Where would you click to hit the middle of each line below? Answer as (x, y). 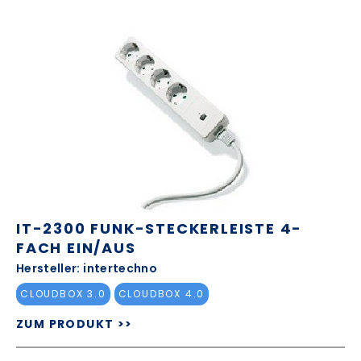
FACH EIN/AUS (76, 247)
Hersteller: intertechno (87, 268)
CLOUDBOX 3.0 (63, 294)
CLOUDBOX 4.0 (162, 294)
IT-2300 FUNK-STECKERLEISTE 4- (160, 228)
